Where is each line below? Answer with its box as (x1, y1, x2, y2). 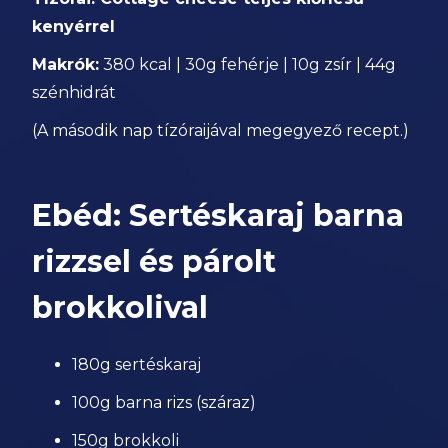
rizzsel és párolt (32, 243, 277, 280)
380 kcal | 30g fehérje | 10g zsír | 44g (99, 55, 397, 74)
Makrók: (32, 55, 100, 74)
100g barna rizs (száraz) (72, 393, 257, 412)
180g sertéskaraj (72, 355, 202, 374)
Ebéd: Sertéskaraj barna (32, 197, 405, 234)
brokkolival (32, 289, 209, 326)
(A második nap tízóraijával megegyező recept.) (32, 121, 410, 140)
